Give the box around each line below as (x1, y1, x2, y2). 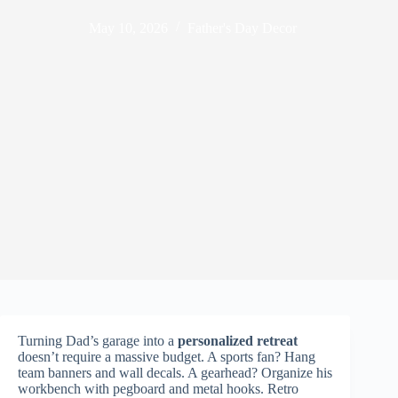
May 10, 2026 (89, 20, 169, 36)
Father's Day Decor (187, 20, 298, 36)
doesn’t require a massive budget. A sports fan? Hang (18, 349, 315, 364)
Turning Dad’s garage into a (18, 333, 178, 348)
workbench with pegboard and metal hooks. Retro (18, 381, 298, 396)
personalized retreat (178, 333, 298, 348)
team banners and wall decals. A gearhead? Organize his (18, 365, 332, 380)
